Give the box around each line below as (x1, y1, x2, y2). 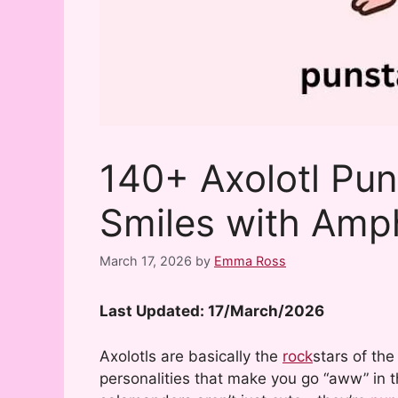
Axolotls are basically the (99, 346, 283, 365)
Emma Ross (214, 253, 286, 269)
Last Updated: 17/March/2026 (99, 302, 324, 321)
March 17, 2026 (99, 253, 192, 269)
